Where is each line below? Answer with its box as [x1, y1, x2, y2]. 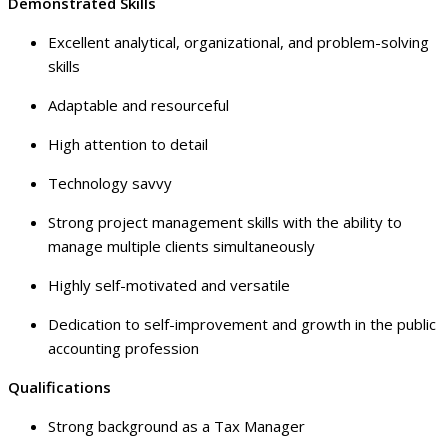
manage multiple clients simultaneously [48, 236, 315, 257]
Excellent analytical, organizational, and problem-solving [48, 32, 429, 53]
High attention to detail [48, 134, 208, 155]
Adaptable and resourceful [48, 95, 229, 116]
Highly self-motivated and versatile [48, 275, 290, 296]
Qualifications [8, 377, 111, 398]
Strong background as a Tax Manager [48, 416, 305, 437]
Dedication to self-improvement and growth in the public [48, 314, 436, 335]
